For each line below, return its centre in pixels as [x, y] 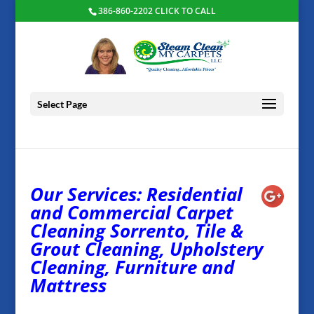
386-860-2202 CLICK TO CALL [157, 11]
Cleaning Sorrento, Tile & [136, 231]
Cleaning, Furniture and [132, 267]
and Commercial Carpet [131, 212]
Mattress [68, 285]
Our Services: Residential [136, 194]
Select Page [62, 104]
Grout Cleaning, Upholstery [146, 249]
